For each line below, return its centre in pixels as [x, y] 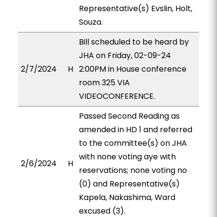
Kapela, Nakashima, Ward [127, 197]
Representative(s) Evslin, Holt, [135, 8]
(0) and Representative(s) [129, 184]
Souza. [91, 22]
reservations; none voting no [133, 170]
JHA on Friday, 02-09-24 [125, 55]
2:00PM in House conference [132, 69]
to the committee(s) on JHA [133, 143]
